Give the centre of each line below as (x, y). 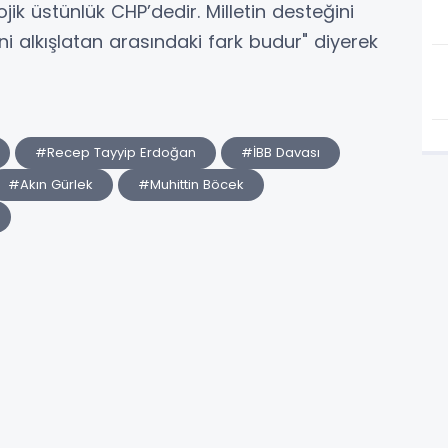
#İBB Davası (280, 153)
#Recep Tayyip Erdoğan (115, 153)
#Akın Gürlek (50, 185)
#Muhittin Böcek (191, 185)
